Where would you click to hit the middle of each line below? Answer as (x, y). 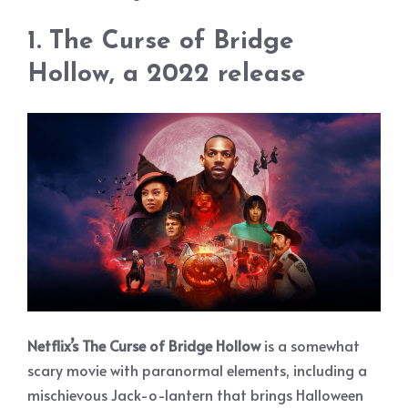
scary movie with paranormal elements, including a (197, 369)
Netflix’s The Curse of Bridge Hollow (146, 345)
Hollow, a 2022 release (167, 74)
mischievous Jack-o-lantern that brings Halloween (195, 394)
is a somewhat (312, 345)
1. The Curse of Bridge (161, 41)
